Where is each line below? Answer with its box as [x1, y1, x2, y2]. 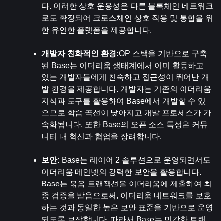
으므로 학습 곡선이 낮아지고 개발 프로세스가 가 [41, 109, 211, 117]
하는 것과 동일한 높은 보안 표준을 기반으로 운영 [41, 203, 213, 212]
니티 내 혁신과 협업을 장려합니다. [41, 132, 162, 141]
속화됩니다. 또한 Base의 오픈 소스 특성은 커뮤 [41, 120, 208, 129]
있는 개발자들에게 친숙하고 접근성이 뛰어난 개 [41, 73, 209, 81]
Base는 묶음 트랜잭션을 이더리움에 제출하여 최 [41, 180, 212, 188]
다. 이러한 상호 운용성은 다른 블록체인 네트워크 [41, 2, 213, 10]
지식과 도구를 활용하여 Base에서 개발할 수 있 [41, 97, 206, 105]
